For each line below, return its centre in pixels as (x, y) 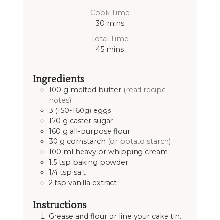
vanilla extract (92, 183)
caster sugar (91, 121)
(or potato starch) (139, 142)
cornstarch (86, 142)
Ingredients (58, 79)
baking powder (100, 162)
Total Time (110, 39)
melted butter (96, 90)
